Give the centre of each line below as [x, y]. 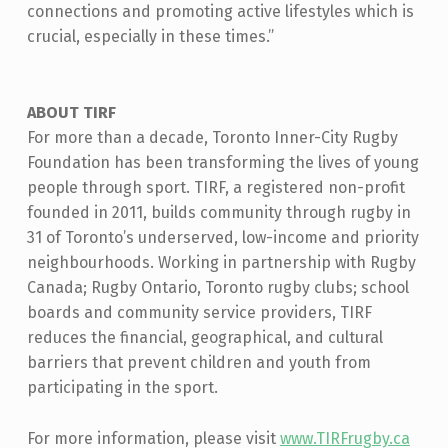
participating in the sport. [122, 388]
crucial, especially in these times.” [150, 37]
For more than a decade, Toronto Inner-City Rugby [212, 138]
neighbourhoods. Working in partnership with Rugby [221, 263]
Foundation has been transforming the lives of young [222, 163]
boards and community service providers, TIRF [199, 313]
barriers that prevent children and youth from [198, 363]
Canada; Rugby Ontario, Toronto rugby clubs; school [217, 288]
